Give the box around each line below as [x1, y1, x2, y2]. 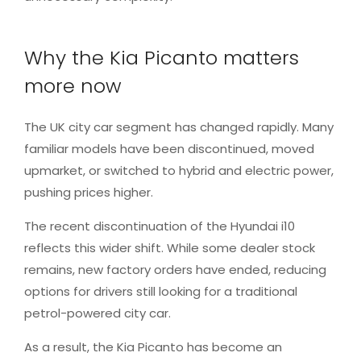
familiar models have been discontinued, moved [24, 140, 314, 158]
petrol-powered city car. [24, 305, 171, 322]
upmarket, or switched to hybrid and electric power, [24, 162, 334, 180]
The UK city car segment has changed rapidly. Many [24, 118, 334, 136]
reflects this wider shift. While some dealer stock [24, 239, 315, 257]
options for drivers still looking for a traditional [24, 283, 297, 301]
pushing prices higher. [24, 184, 153, 201]
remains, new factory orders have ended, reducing [24, 261, 326, 279]
